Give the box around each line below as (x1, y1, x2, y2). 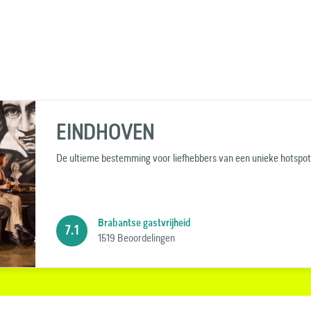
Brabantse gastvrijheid (98, 216, 191, 229)
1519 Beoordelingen (98, 230, 175, 245)
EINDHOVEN (56, 119, 155, 144)
